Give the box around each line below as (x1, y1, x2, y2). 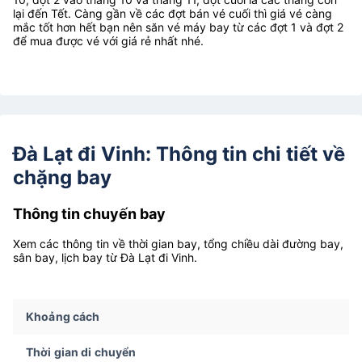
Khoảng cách (26, 309, 100, 323)
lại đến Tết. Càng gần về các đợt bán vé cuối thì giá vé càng (13, 6, 332, 20)
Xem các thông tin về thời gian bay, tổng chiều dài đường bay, (13, 236, 343, 250)
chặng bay (13, 165, 112, 189)
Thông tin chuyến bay (13, 204, 166, 222)
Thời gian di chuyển (26, 344, 137, 359)
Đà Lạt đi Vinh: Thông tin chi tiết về (13, 141, 345, 166)
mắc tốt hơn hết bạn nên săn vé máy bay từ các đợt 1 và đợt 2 (13, 19, 343, 34)
